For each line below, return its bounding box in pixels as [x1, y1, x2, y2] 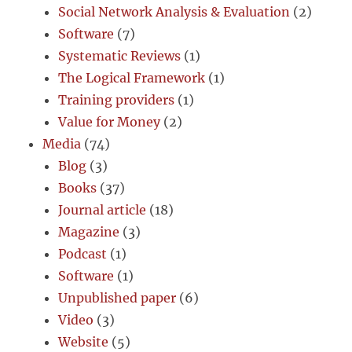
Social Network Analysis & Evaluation [58, 4, 291, 20]
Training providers [58, 92, 175, 108]
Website [58, 334, 109, 350]
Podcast [58, 246, 108, 262]
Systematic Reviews [58, 48, 181, 64]
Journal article [58, 202, 147, 218]
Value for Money [58, 114, 161, 130]
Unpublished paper [58, 290, 177, 306]
